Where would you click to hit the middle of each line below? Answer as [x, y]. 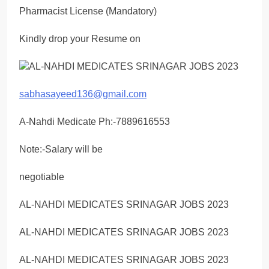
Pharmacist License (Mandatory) [88, 11]
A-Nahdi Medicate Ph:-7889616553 [95, 121]
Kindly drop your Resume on [80, 38]
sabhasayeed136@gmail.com [83, 94]
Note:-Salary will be [61, 149]
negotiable [42, 177]
